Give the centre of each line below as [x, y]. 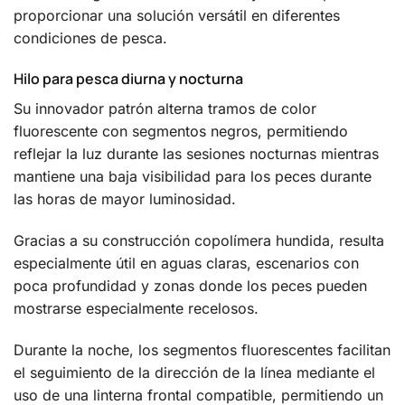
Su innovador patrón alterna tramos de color [165, 109]
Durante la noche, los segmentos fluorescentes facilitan [202, 350]
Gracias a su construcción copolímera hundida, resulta [199, 241]
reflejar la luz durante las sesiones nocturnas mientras [196, 154]
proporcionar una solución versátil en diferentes [177, 15]
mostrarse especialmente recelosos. [136, 309]
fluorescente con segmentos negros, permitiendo [181, 132]
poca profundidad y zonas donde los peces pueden [190, 286]
